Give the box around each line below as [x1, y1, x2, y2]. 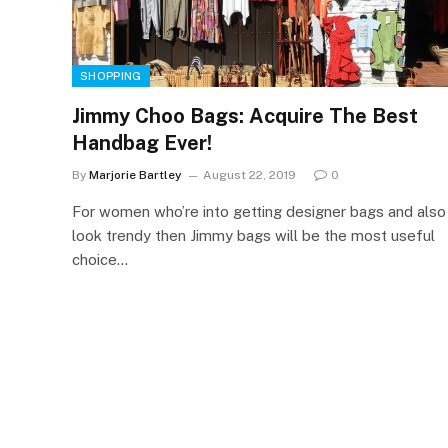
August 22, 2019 [203, 167, 296, 182]
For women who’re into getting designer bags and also [72, 202, 446, 220]
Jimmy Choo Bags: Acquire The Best [72, 103, 418, 128]
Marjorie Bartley [89, 167, 182, 182]
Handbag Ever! [72, 130, 212, 155]
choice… [72, 250, 128, 268]
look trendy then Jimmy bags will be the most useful [72, 226, 435, 244]
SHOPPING [80, 69, 142, 82]
